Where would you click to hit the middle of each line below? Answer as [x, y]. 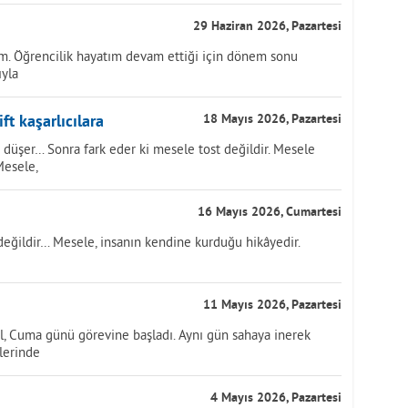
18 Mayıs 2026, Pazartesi [272, 120]
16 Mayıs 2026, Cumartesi [270, 213]
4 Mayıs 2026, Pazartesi [276, 398]
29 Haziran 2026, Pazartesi [267, 27]
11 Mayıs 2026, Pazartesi [272, 306]
